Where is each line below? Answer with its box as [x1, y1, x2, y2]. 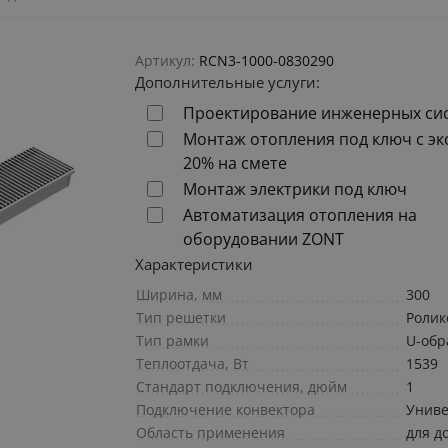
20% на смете [183, 152, 288, 175]
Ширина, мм [136, 285, 223, 305]
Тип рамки [136, 331, 210, 351]
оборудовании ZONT [183, 228, 345, 251]
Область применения [136, 423, 286, 443]
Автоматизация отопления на [183, 204, 418, 227]
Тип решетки [136, 308, 227, 328]
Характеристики [135, 254, 254, 275]
